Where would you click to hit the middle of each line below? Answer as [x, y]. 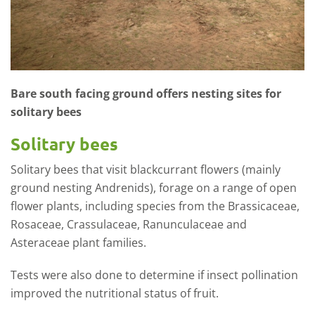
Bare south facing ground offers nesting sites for [146, 93]
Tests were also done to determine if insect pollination [154, 275]
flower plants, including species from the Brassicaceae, [155, 206]
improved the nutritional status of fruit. [115, 293]
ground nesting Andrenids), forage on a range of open [154, 187]
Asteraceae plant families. [78, 242]
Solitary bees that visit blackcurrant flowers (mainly [146, 169]
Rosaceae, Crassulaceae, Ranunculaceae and [129, 224]
